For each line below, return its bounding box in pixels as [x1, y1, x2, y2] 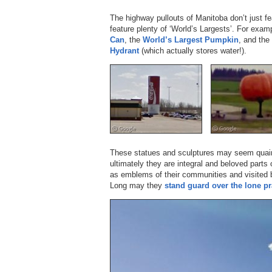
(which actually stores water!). [139, 46, 246, 55]
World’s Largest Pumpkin [143, 35, 239, 44]
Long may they [110, 180, 165, 190]
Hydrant [110, 46, 139, 55]
